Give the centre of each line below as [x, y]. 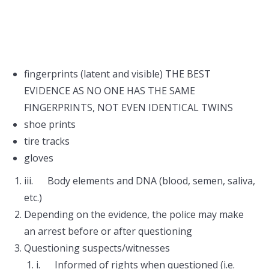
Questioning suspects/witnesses [97, 248]
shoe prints [50, 124]
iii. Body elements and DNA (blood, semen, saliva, [140, 181]
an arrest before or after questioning [108, 231]
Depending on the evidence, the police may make [134, 214]
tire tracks [47, 141]
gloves [39, 158]
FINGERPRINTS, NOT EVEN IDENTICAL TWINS [128, 107]
